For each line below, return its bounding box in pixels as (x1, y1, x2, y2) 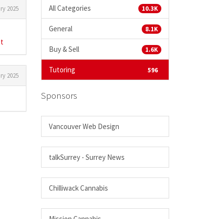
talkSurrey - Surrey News (48, 152, 125, 162)
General (48, 24, 72, 33)
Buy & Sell (48, 44, 79, 54)
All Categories (48, 3, 91, 13)
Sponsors (41, 89, 77, 101)
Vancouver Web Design (48, 121, 119, 131)
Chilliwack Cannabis (48, 183, 108, 193)
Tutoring (48, 65, 75, 74)
